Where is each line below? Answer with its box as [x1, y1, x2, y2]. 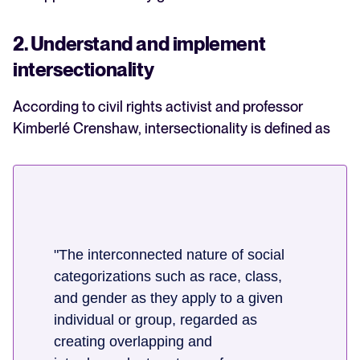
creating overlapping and [54, 333, 212, 350]
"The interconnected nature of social [54, 247, 284, 264]
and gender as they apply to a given [54, 290, 283, 307]
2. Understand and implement [13, 32, 266, 56]
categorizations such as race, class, [54, 268, 282, 285]
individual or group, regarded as [54, 312, 257, 329]
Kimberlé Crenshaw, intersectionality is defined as [13, 120, 330, 137]
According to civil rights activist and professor [13, 98, 303, 116]
